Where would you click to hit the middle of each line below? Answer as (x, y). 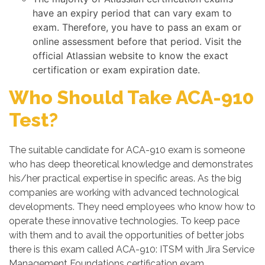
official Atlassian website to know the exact (130, 56)
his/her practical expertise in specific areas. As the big (125, 178)
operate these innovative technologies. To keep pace (124, 221)
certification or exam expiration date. (116, 70)
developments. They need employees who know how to (132, 207)
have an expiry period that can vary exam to (132, 13)
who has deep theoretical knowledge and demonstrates (131, 164)
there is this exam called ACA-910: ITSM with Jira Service (132, 249)
